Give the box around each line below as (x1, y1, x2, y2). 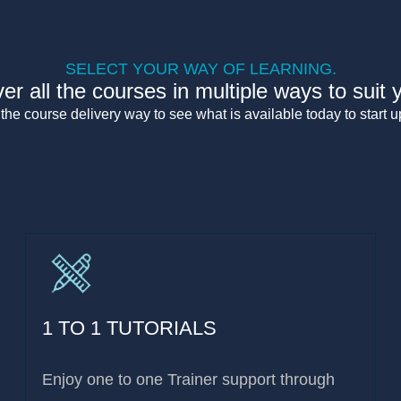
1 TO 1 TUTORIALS (42, 317, 218, 340)
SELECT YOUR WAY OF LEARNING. (64, 60, 337, 79)
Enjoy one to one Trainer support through (42, 371, 336, 389)
